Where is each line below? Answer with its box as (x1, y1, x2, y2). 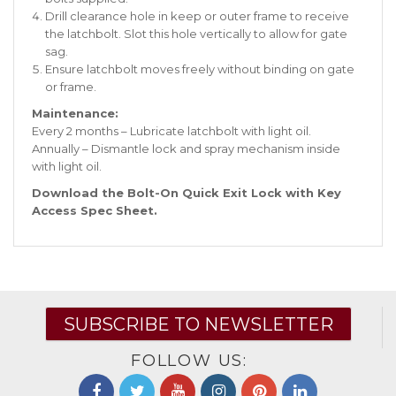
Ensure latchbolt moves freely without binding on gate (45, 62, 354, 76)
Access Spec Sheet (32, 203, 154, 217)
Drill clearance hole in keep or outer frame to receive (45, 9, 349, 23)
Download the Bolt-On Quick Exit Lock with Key (32, 186, 341, 200)
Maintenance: (32, 106, 118, 120)
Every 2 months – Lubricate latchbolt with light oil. (32, 124, 311, 138)
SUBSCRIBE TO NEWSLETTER (63, 314, 333, 335)
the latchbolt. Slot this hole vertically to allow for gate (45, 27, 347, 41)
